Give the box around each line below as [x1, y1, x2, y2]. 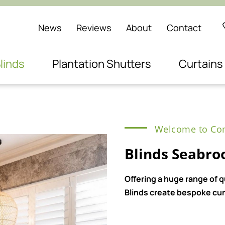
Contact [167, 21, 201, 34]
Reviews [76, 21, 111, 34]
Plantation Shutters [52, 56, 151, 71]
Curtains [179, 56, 223, 71]
